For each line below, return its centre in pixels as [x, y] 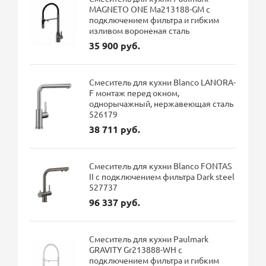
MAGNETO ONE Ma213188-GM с [150, 9]
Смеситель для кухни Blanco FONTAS [161, 166]
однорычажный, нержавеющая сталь [161, 104]
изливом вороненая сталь [140, 31]
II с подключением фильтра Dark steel [162, 177]
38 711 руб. [115, 129]
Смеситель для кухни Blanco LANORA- [163, 82]
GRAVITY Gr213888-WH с [136, 250]
